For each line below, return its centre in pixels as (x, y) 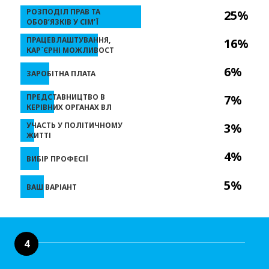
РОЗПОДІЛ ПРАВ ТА (63, 11)
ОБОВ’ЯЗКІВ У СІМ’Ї (62, 22)
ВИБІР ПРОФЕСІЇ (57, 159)
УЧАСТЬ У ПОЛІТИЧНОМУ (74, 125)
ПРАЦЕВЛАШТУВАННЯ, (68, 40)
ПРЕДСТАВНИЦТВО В (66, 97)
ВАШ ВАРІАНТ (52, 187)
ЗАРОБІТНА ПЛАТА (61, 73)
